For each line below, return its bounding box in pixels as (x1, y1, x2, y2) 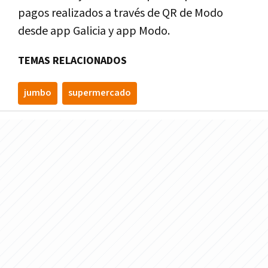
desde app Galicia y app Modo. (18, 23, 170, 39)
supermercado (68, 86, 131, 99)
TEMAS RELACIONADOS (18, 53, 127, 68)
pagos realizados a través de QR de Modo (18, 5, 223, 21)
